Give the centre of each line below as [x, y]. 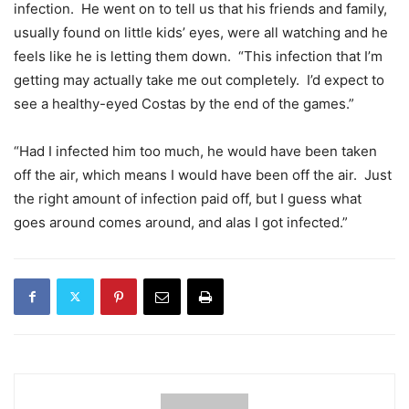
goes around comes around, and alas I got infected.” [181, 222]
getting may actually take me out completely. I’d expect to [199, 79]
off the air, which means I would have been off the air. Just [203, 174]
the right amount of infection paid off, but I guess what [188, 198]
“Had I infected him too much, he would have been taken [195, 151]
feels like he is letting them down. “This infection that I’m [198, 56]
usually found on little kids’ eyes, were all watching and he [201, 32]
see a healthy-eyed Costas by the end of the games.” [184, 103]
